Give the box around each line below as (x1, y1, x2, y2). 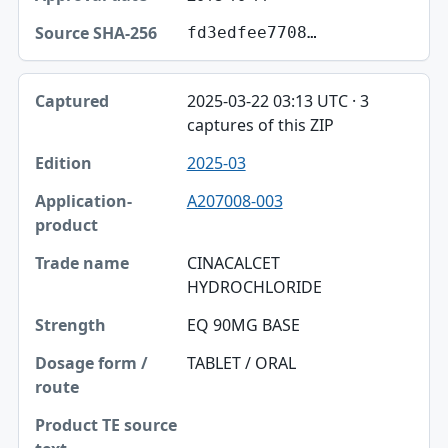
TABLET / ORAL (186, 351, 296, 374)
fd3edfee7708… (186, 22, 317, 42)
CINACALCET (186, 251, 280, 274)
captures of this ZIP (186, 113, 334, 136)
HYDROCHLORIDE (186, 275, 322, 298)
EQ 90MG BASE (186, 313, 300, 336)
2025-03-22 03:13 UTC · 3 (186, 89, 369, 112)
